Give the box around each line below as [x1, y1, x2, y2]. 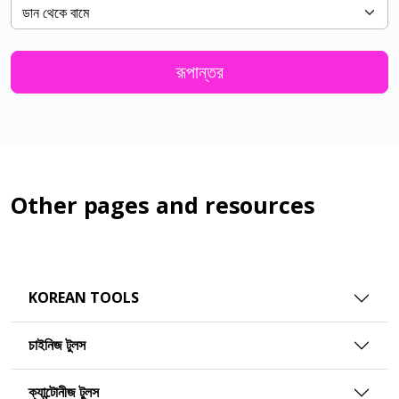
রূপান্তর [175, 59, 224, 84]
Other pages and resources [11, 189, 315, 220]
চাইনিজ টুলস [28, 335, 85, 355]
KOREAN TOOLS [28, 288, 139, 308]
